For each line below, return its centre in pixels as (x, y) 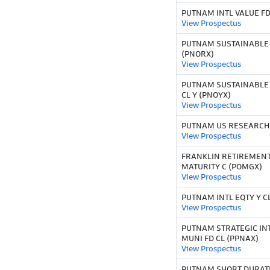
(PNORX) (198, 54)
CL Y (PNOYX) (206, 95)
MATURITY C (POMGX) (222, 167)
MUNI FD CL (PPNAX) (220, 239)
